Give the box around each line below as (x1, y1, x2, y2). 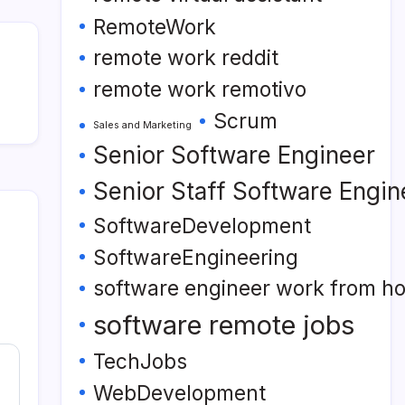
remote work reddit (93, 45, 278, 71)
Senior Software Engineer (93, 141, 375, 169)
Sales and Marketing (93, 119, 192, 131)
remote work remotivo (93, 77, 306, 102)
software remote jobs (93, 309, 354, 341)
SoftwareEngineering (93, 245, 298, 269)
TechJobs (93, 349, 187, 373)
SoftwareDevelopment (93, 213, 311, 238)
